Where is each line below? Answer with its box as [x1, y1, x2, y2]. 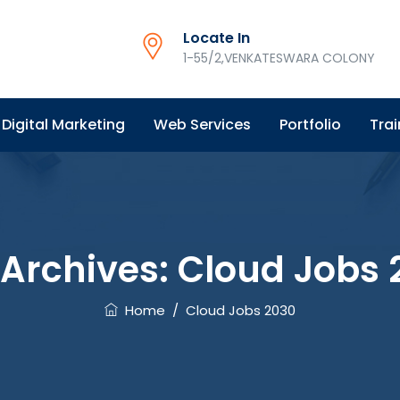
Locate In [183, 28, 250, 48]
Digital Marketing [2, 114, 125, 135]
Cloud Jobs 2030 [186, 301, 296, 320]
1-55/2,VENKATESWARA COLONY [183, 49, 375, 67]
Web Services [154, 114, 251, 135]
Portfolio [279, 114, 341, 135]
